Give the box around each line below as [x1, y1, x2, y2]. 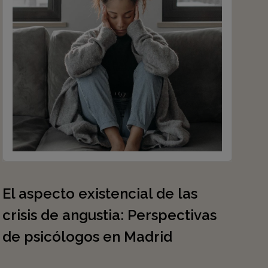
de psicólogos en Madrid [2, 228, 172, 245]
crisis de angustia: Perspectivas [2, 206, 217, 224]
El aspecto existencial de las [2, 185, 197, 202]
